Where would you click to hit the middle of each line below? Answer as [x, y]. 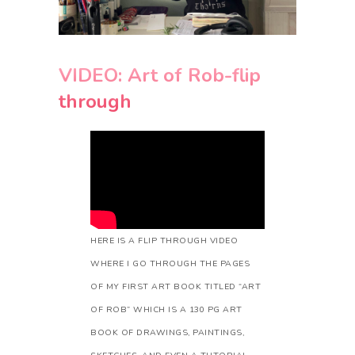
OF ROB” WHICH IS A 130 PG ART [166, 310]
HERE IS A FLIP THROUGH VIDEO [164, 241]
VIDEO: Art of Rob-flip [160, 76]
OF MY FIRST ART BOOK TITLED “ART [176, 287]
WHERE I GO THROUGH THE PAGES [170, 264]
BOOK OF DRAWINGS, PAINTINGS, [167, 333]
